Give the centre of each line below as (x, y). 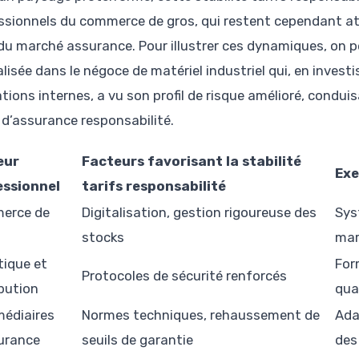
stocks (103, 238)
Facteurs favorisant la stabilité (192, 161)
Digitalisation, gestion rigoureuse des (199, 213)
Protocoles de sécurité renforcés (184, 276)
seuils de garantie (137, 340)
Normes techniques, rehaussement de (201, 315)
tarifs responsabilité (154, 186)
